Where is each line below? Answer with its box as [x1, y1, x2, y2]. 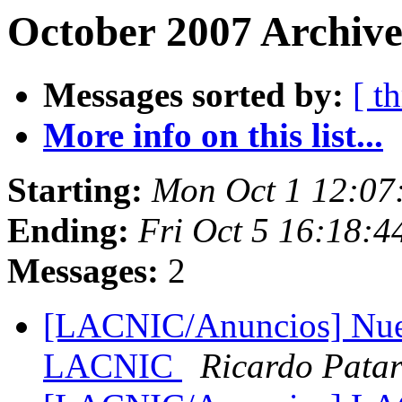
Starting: [7, 170, 143, 210]
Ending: [7, 211, 129, 250]
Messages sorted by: [43, 75, 344, 115]
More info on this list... [43, 116, 383, 155]
